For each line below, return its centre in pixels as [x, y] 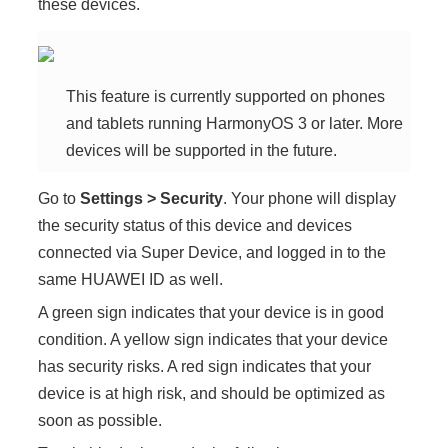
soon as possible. [100, 420]
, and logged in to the [312, 252]
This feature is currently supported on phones [226, 96]
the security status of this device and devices [195, 225]
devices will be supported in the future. [202, 150]
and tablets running [136, 123]
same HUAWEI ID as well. [131, 279]
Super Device [190, 252]
